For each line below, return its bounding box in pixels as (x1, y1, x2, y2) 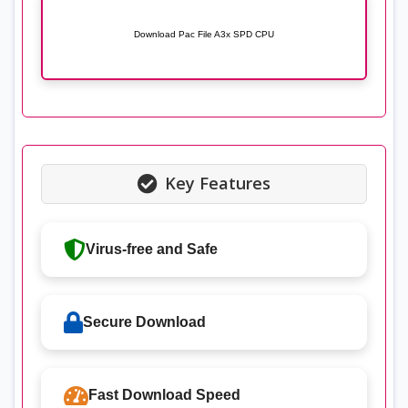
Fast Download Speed (88, 386, 241, 403)
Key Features (165, 172, 270, 195)
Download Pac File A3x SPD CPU (134, 29, 274, 40)
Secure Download (83, 313, 207, 330)
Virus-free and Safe (86, 240, 219, 257)
